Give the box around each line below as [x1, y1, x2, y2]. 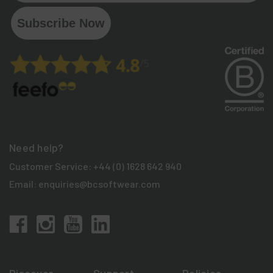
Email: [9, 177, 38, 190]
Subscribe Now [17, 16, 105, 30]
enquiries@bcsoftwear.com [38, 177, 160, 190]
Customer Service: [9, 160, 93, 172]
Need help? [9, 140, 64, 154]
